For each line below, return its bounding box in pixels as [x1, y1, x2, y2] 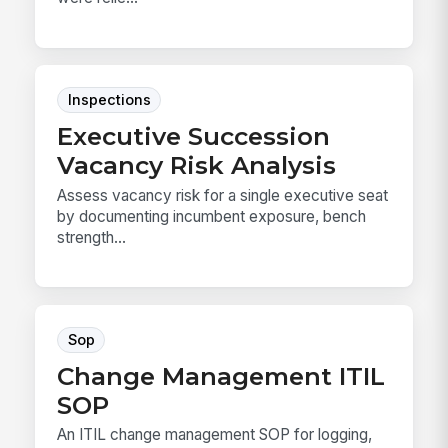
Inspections [67, 91, 151, 110]
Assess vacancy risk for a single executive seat [57, 185, 389, 205]
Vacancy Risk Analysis [57, 150, 337, 181]
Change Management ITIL [57, 360, 386, 391]
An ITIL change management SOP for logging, [57, 425, 373, 445]
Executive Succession [57, 121, 331, 152]
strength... [57, 227, 127, 247]
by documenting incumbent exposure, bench [57, 206, 367, 226]
